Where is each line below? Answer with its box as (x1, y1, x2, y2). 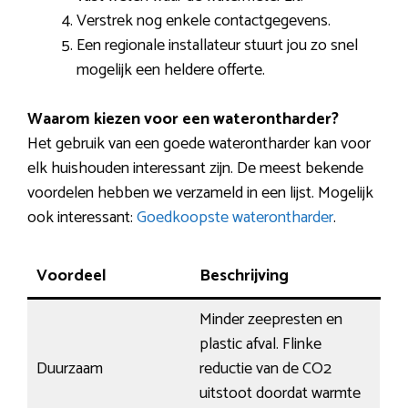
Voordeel (36, 262, 107, 291)
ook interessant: (27, 204, 137, 232)
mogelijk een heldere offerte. (76, 56, 265, 85)
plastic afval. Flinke (199, 331, 321, 359)
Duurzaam (36, 355, 103, 383)
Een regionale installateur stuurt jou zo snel (76, 32, 358, 60)
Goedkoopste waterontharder (137, 204, 333, 232)
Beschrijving (199, 262, 289, 291)
